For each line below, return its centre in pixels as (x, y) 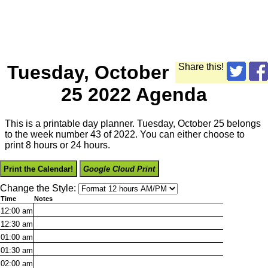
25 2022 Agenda (134, 94)
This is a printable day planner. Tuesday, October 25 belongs (133, 124)
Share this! (201, 66)
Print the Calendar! (39, 169)
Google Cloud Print (119, 169)
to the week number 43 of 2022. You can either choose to (125, 135)
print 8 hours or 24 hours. (57, 145)
